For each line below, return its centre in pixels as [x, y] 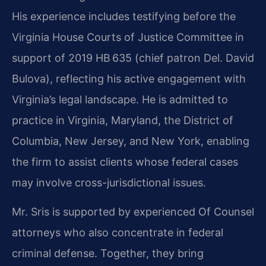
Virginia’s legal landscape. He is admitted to [120, 99]
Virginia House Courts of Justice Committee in [128, 37]
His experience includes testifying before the [124, 16]
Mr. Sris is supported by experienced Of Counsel [133, 212]
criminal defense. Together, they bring [108, 254]
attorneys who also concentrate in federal [118, 233]
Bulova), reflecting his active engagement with [129, 78]
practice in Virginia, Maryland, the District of [123, 120]
